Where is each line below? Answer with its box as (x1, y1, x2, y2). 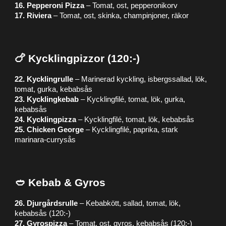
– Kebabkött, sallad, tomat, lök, (78, 199, 181, 207)
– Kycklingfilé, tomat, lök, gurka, (79, 95, 186, 103)
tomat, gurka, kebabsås (15, 85, 93, 93)
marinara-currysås (15, 136, 76, 144)
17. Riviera (15, 12, 52, 20)
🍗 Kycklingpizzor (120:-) (15, 52, 140, 65)
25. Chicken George (15, 126, 84, 134)
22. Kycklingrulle (15, 75, 74, 83)
